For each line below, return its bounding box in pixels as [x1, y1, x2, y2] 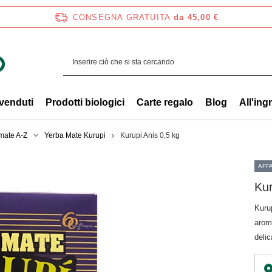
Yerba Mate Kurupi [44, 131, 106, 140]
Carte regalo [137, 97, 193, 107]
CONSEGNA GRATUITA [72, 12, 171, 22]
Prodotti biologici [46, 97, 124, 107]
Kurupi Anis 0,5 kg [120, 131, 180, 140]
